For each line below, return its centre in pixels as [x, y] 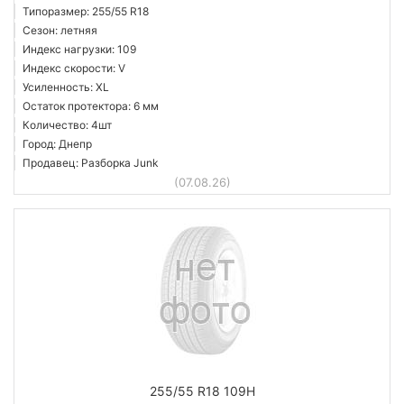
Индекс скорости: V [74, 68]
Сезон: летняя [60, 30]
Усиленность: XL [66, 87]
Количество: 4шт [67, 125]
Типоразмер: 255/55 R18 [86, 11]
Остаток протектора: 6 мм [91, 106]
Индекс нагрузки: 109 [79, 49]
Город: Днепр [57, 144]
